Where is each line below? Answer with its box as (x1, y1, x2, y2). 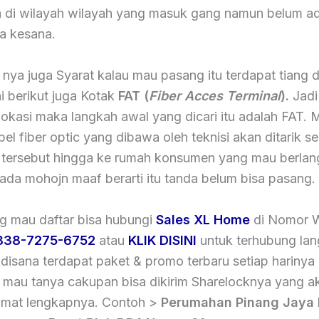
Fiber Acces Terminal (149, 88, 281, 104)
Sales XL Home (156, 211, 250, 227)
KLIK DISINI (128, 232, 197, 248)
